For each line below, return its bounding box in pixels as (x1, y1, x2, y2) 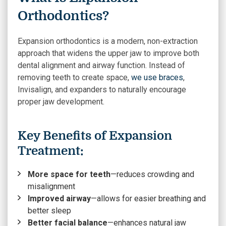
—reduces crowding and (110, 169, 194, 179)
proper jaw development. (18, 97, 104, 106)
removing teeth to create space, (18, 73, 131, 82)
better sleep (28, 206, 71, 215)
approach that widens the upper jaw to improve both (18, 48, 199, 58)
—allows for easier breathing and (91, 194, 206, 203)
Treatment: (18, 144, 84, 158)
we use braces (131, 73, 183, 82)
